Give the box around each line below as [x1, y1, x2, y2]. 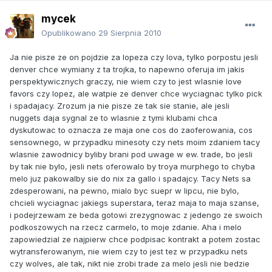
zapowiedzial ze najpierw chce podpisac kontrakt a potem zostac [10, 234, 260, 244]
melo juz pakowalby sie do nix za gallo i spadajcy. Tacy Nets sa [10, 173, 251, 183]
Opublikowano [41, 27, 98, 38]
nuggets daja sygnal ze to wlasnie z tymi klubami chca [10, 112, 217, 123]
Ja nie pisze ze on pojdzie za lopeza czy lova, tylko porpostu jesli [10, 52, 258, 62]
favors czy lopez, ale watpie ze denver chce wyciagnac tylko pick [10, 88, 262, 98]
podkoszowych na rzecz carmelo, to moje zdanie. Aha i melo [10, 222, 242, 232]
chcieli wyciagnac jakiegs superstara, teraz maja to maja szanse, [10, 197, 259, 208]
